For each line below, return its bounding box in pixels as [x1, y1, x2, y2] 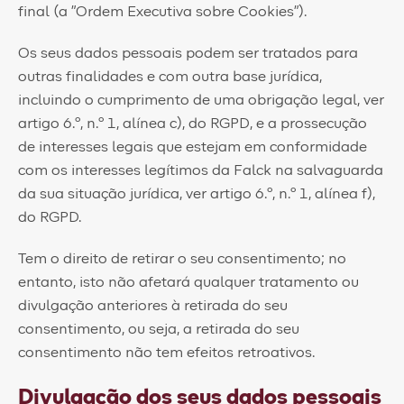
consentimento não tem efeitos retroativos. [18, 345, 315, 360]
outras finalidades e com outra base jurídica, [18, 69, 322, 84]
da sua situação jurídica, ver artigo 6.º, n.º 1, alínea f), [18, 187, 375, 201]
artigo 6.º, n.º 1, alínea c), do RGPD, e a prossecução [18, 116, 367, 131]
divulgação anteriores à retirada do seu [18, 298, 288, 313]
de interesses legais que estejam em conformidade [18, 140, 367, 154]
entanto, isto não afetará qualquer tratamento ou [18, 275, 359, 289]
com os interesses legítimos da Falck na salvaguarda [18, 163, 383, 178]
